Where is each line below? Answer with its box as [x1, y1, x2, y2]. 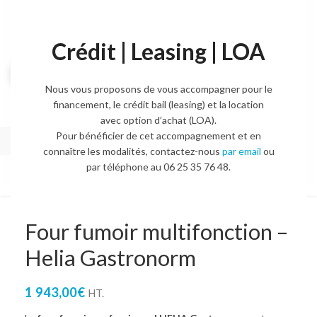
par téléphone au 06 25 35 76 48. [86, 160, 231, 173]
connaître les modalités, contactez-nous [42, 144, 222, 157]
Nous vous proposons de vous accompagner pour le [45, 82, 272, 95]
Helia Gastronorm [25, 244, 196, 271]
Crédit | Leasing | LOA [52, 37, 265, 65]
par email [221, 144, 261, 157]
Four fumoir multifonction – [25, 218, 288, 245]
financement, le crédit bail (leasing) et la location [53, 98, 264, 110]
